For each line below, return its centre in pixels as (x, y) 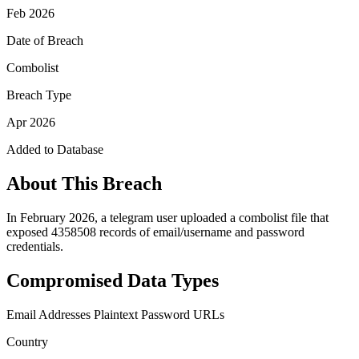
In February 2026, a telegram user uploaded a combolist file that (167, 217)
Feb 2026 (30, 13)
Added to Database (55, 149)
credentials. (35, 246)
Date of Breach (45, 40)
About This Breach (84, 183)
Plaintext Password (142, 314)
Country (27, 341)
